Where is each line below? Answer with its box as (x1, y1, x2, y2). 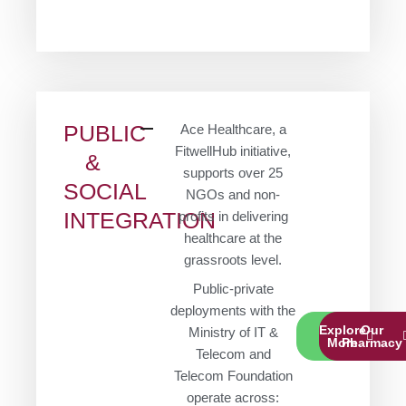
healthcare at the (184, 231, 283, 246)
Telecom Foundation (173, 369, 293, 384)
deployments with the (170, 304, 296, 319)
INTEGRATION (63, 208, 216, 234)
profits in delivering (178, 209, 288, 225)
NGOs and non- (186, 188, 281, 203)
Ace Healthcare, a (179, 122, 286, 138)
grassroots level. (184, 253, 283, 268)
